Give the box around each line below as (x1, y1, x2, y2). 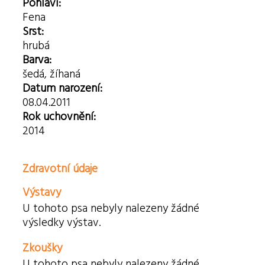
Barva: (22, 51, 52, 69)
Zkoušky (22, 239, 63, 257)
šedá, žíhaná (22, 65, 81, 83)
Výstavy (22, 183, 62, 202)
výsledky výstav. (22, 214, 101, 232)
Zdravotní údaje (22, 160, 98, 178)
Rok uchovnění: (22, 108, 96, 126)
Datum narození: (22, 79, 103, 98)
